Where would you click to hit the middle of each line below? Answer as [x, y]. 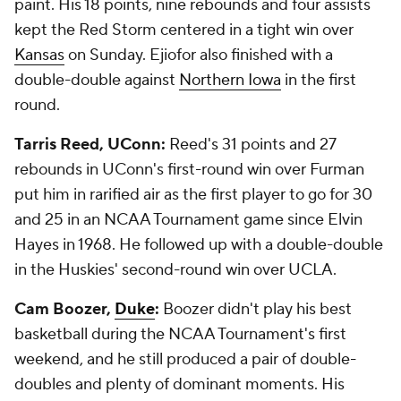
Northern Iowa [230, 80]
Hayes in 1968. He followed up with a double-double [199, 245]
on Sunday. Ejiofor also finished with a [199, 55]
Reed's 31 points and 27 [251, 145]
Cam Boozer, [64, 309]
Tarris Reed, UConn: [90, 145]
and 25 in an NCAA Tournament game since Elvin [188, 220]
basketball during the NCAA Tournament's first [180, 334]
